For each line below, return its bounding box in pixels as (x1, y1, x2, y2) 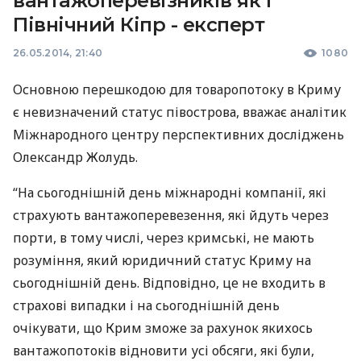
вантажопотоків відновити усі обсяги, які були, (13, 342, 314, 359)
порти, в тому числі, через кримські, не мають (13, 229, 314, 247)
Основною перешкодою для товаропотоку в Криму (13, 81, 341, 98)
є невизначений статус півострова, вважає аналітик (13, 103, 346, 121)
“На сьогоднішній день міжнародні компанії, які (13, 184, 326, 201)
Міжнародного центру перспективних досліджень (13, 126, 344, 143)
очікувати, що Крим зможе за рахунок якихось (13, 319, 313, 337)
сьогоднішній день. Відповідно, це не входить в (13, 274, 326, 292)
